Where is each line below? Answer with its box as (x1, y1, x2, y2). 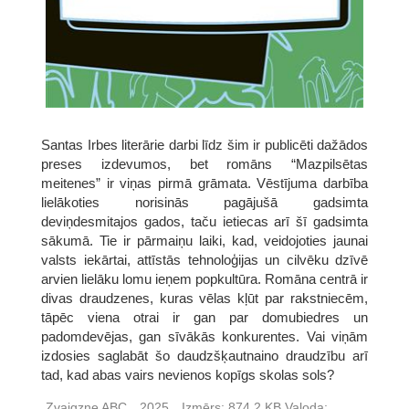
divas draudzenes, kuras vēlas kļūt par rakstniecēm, (41, 289, 368, 306)
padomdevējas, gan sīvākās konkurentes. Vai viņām (41, 328, 368, 344)
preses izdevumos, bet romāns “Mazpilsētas (41, 155, 368, 172)
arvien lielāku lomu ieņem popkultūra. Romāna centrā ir (41, 270, 368, 287)
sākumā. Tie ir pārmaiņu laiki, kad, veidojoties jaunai (41, 232, 368, 248)
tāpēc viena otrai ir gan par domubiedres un (41, 309, 368, 325)
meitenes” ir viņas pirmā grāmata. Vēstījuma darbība (41, 174, 368, 191)
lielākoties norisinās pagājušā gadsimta (41, 194, 368, 210)
